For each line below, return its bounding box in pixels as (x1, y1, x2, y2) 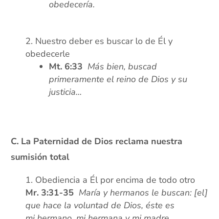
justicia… (49, 86, 82, 98)
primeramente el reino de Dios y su (49, 73, 188, 86)
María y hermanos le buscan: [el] (79, 187, 208, 199)
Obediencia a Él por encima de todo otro (35, 174, 196, 186)
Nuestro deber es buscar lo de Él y (35, 35, 173, 47)
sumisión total (11, 151, 70, 163)
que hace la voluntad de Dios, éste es (25, 199, 175, 212)
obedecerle (25, 48, 70, 60)
